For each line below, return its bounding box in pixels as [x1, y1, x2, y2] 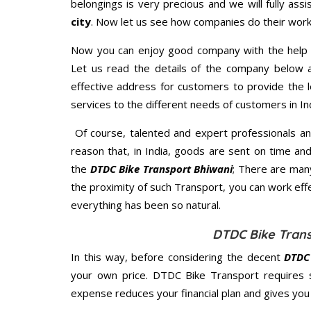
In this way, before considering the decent [71, 250, 285, 264]
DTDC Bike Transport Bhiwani [90, 162, 233, 176]
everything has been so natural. [71, 198, 221, 212]
